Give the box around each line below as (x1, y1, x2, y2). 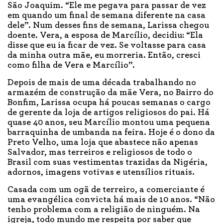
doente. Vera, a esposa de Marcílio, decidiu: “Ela (7, 31, 203, 40)
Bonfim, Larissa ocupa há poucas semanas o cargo (7, 98, 211, 108)
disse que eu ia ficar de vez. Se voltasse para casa (7, 41, 206, 50)
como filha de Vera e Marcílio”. (7, 61, 135, 70)
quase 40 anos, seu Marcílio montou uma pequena (7, 118, 210, 127)
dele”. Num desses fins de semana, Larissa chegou (7, 21, 209, 30)
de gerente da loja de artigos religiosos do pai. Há (7, 108, 210, 117)
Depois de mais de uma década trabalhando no (7, 78, 196, 88)
